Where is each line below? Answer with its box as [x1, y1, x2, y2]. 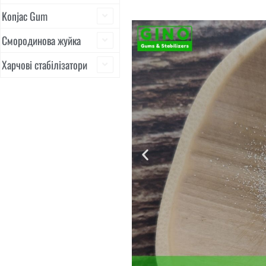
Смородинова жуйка [2, 33, 81, 48]
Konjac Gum [2, 8, 47, 24]
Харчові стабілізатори [2, 57, 87, 72]
